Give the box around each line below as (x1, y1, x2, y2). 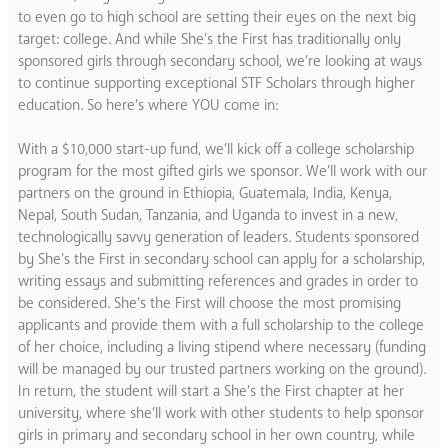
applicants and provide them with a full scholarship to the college (18, 314, 424, 335)
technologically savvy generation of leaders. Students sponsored (18, 226, 419, 247)
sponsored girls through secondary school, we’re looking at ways (18, 50, 422, 71)
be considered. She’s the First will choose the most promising (18, 292, 401, 313)
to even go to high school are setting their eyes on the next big (18, 6, 416, 27)
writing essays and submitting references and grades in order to (18, 270, 418, 291)
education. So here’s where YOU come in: (18, 94, 278, 115)
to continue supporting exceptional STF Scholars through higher (18, 72, 415, 93)
